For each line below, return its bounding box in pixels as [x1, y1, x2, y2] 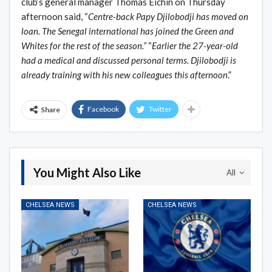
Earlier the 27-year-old [152, 40, 238, 52]
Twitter [149, 104, 172, 114]
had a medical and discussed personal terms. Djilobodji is [21, 55, 236, 66]
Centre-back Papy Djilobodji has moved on [88, 11, 248, 22]
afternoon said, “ [21, 11, 88, 22]
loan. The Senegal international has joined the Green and [21, 25, 234, 37]
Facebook [87, 104, 119, 114]
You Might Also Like [33, 165, 141, 180]
